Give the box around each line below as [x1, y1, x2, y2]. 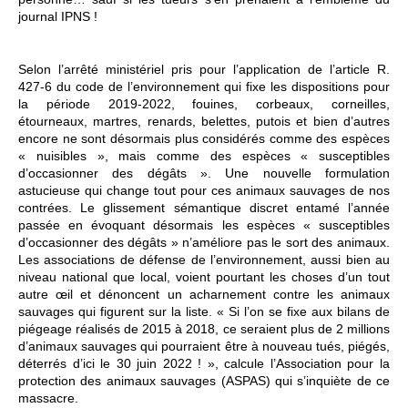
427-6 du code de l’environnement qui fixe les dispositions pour [18, 79, 390, 95]
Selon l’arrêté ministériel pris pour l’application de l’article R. [18, 62, 390, 77]
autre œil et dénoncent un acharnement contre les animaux [18, 287, 390, 302]
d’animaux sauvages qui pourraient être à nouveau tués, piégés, [18, 339, 390, 354]
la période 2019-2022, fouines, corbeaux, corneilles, [18, 97, 390, 112]
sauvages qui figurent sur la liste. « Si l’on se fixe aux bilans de [18, 304, 390, 320]
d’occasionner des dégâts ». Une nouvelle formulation [18, 166, 390, 181]
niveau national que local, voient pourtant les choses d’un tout [18, 270, 390, 285]
